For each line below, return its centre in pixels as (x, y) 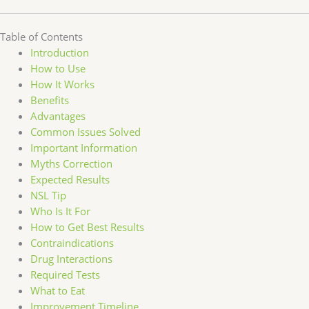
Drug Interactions (71, 259)
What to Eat (57, 291)
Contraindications (72, 243)
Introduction (59, 53)
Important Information (83, 148)
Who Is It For (60, 211)
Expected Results (70, 180)
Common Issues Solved (85, 132)
